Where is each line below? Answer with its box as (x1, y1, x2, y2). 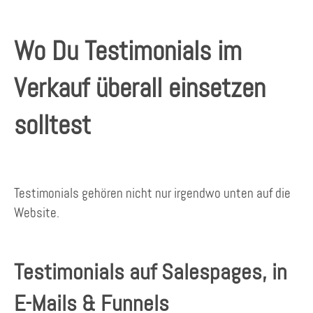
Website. (14, 203, 59, 221)
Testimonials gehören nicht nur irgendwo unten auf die (14, 184, 291, 202)
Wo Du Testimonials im (14, 34, 242, 68)
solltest (14, 108, 91, 143)
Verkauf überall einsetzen (14, 71, 265, 105)
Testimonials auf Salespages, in (14, 257, 287, 287)
